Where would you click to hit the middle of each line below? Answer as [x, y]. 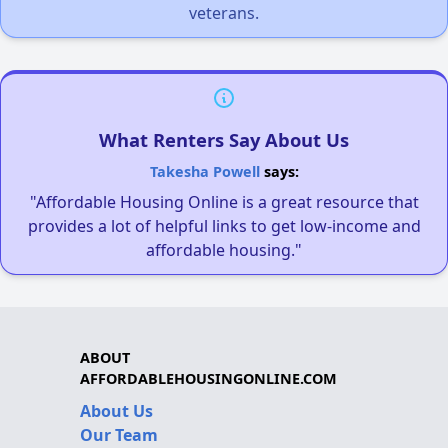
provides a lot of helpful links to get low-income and [224, 226]
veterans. [224, 13]
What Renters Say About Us [224, 140]
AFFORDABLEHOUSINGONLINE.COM [208, 379]
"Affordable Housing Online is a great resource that [224, 202]
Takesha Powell [204, 172]
